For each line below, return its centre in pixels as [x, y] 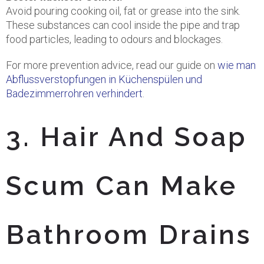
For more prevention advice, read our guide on [112, 65]
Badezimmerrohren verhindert [74, 93]
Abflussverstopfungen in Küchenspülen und [104, 79]
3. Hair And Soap [126, 137]
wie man [237, 65]
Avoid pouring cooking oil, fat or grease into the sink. [123, 11]
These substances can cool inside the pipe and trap [123, 25]
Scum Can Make [122, 186]
